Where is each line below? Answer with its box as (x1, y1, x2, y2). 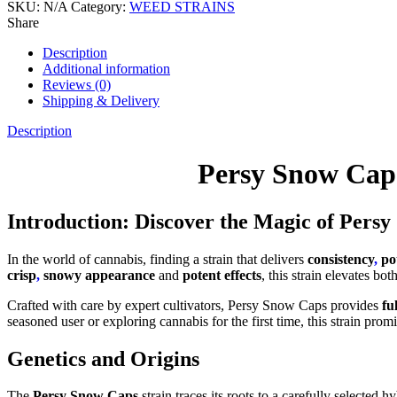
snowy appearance (40, 267, 155, 283)
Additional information (43, 60, 170, 76)
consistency (307, 251, 374, 267)
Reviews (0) (43, 76, 111, 92)
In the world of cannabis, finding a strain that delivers (7, 251, 307, 267)
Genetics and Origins (7, 346, 199, 370)
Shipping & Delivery (43, 92, 160, 108)
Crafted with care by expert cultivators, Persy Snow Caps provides (7, 297, 382, 313)
